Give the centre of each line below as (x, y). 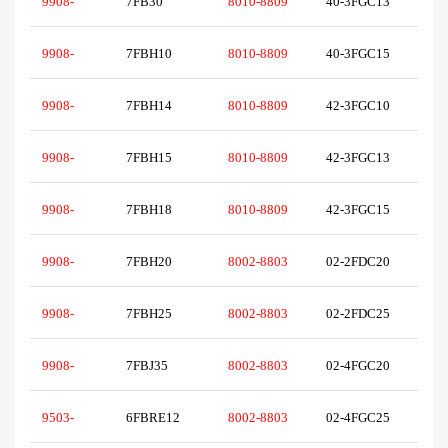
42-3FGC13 (361, 158)
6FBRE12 (159, 418)
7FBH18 (156, 210)
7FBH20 (156, 262)
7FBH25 (156, 314)
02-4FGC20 (361, 366)
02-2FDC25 (361, 314)
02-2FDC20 (361, 262)
